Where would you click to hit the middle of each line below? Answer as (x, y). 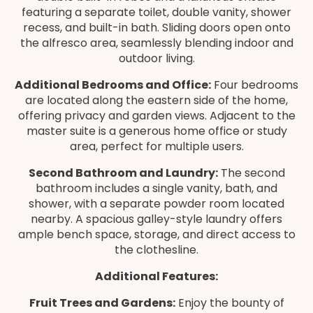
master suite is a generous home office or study (156, 131)
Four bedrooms (255, 85)
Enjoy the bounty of (230, 303)
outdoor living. (156, 58)
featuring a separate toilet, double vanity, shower (156, 12)
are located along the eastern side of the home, (156, 100)
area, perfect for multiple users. (156, 146)
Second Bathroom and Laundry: (123, 173)
